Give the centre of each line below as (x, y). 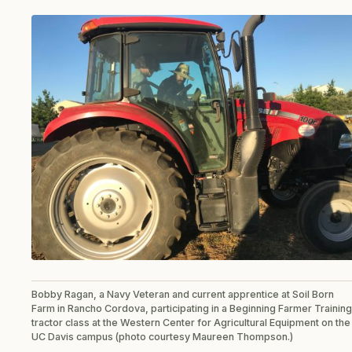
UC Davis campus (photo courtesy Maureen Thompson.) (162, 337)
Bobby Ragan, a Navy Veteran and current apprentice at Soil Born (183, 295)
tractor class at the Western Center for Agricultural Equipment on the (191, 323)
